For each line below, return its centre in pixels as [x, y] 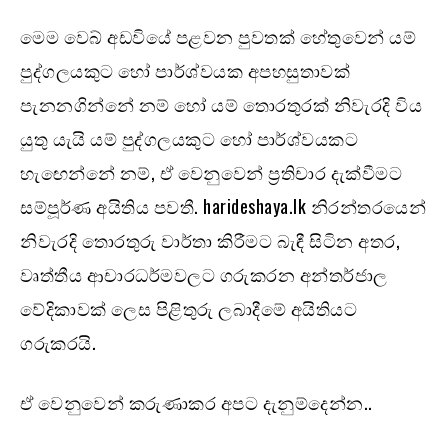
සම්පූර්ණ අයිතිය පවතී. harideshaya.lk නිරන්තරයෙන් [223, 205]
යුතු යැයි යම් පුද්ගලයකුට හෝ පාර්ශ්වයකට [189, 137]
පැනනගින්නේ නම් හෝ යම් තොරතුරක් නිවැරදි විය [221, 103]
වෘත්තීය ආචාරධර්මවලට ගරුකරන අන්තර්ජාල [204, 273]
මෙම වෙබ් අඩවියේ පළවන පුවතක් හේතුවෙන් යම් [218, 35]
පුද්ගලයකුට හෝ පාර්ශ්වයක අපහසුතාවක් [185, 69]
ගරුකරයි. [58, 341]
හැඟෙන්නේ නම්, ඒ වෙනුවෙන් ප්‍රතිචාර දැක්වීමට [211, 171]
